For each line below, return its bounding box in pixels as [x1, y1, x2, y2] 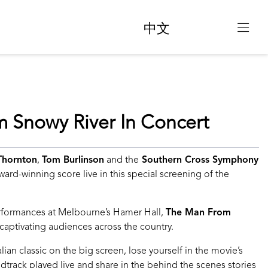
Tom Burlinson [42, 155, 104, 165]
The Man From [166, 208, 231, 218]
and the [104, 155, 139, 165]
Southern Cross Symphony [139, 155, 258, 165]
